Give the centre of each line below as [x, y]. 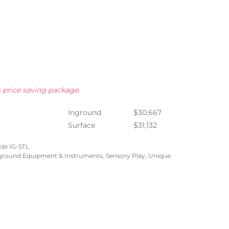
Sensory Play [125, 155]
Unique [159, 155]
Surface [82, 125]
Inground [85, 112]
